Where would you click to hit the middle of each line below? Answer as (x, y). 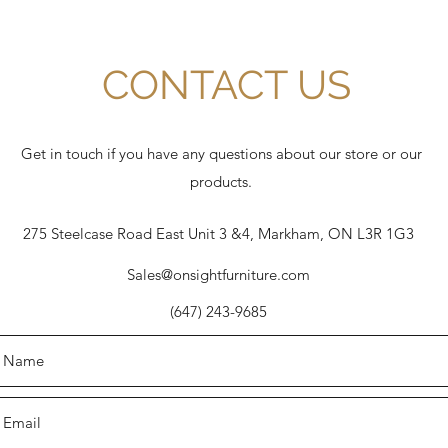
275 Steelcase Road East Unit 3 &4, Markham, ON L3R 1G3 (218, 233)
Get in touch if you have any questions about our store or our (221, 153)
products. (221, 181)
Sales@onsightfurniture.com (218, 274)
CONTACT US (226, 84)
